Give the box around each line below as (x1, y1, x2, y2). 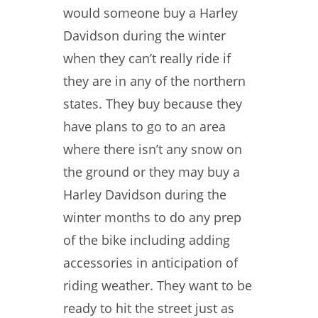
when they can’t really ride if (63, 50, 231, 67)
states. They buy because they (63, 95, 242, 112)
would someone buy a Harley (63, 4, 238, 21)
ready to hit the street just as (63, 300, 234, 317)
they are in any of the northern (63, 72, 246, 89)
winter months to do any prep (63, 209, 241, 226)
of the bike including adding (63, 231, 230, 248)
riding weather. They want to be (63, 277, 252, 294)
